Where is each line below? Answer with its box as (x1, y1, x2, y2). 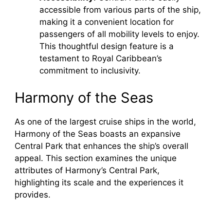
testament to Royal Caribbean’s (39, 54, 162, 64)
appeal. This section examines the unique (15, 153, 177, 163)
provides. (15, 189, 51, 200)
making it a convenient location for (39, 17, 174, 27)
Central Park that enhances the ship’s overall (15, 141, 188, 151)
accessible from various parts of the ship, (39, 5, 201, 15)
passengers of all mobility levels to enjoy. (39, 29, 200, 39)
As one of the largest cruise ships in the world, (15, 116, 196, 127)
